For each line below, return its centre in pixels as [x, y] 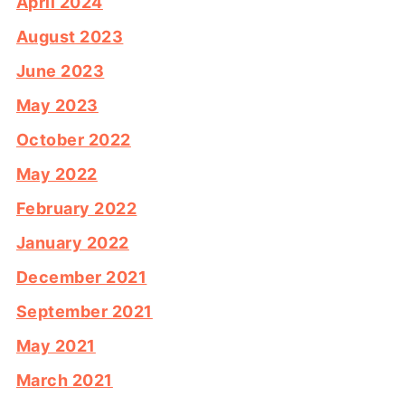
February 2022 [76, 209]
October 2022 [73, 140]
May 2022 [57, 174]
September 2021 [84, 312]
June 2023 [60, 71]
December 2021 [81, 278]
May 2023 [57, 106]
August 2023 [70, 37]
